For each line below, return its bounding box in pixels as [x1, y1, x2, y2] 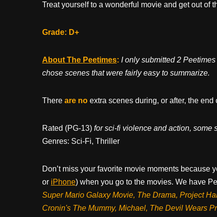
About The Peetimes [42, 55, 117, 64]
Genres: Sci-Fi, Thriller [42, 137, 120, 145]
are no [64, 96, 88, 105]
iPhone [51, 177, 76, 186]
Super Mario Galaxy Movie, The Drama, [42, 190, 180, 199]
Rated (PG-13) [42, 124, 94, 132]
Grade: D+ [42, 28, 79, 36]
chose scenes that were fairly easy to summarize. [42, 68, 210, 77]
